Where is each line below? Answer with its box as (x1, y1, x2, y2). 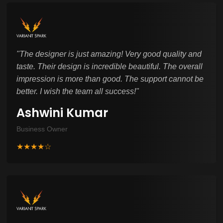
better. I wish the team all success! (16, 87, 136, 96)
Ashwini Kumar (16, 104, 108, 121)
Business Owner (16, 124, 68, 133)
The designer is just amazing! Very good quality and (19, 49, 202, 58)
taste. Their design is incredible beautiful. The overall (16, 62, 203, 71)
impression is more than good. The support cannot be (16, 74, 204, 83)
